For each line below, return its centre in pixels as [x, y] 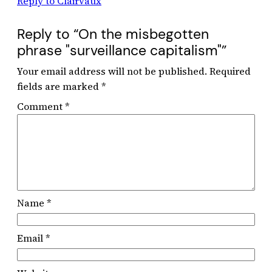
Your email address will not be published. [112, 71]
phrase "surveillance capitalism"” [122, 50]
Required [230, 71]
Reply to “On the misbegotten [113, 34]
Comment [41, 106]
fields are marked [59, 86]
